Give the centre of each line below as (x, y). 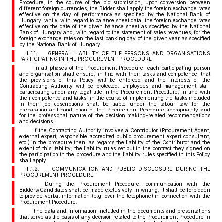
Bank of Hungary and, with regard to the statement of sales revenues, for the (114, 32)
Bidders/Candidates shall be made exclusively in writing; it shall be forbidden (114, 190)
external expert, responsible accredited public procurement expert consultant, (114, 136)
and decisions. (36, 121)
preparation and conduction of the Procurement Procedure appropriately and (114, 110)
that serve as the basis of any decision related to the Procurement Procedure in (114, 217)
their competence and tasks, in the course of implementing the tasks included (114, 98)
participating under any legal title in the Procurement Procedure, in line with (114, 92)
